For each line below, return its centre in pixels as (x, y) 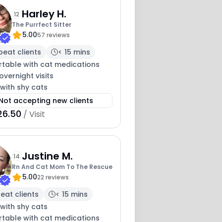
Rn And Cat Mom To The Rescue (62, 166)
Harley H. (44, 14)
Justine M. (47, 156)
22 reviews (53, 177)
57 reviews (53, 35)
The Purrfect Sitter (41, 24)
